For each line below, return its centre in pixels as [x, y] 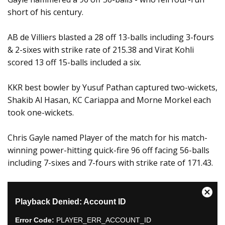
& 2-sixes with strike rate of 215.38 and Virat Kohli [101, 50]
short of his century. [45, 12]
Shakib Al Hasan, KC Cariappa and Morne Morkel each [109, 100]
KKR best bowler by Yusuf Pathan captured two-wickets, [113, 88]
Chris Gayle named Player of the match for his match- [107, 138]
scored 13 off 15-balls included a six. [74, 63]
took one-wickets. [41, 113]
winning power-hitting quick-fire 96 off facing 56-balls [108, 150]
